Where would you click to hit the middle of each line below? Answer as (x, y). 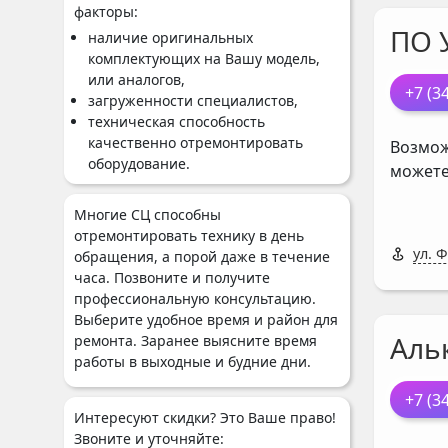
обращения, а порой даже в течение (202, 256)
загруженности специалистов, (193, 100)
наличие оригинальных (170, 37)
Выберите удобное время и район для (206, 319)
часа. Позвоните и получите (172, 277)
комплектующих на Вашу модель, (204, 58)
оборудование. (139, 163)
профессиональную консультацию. (195, 298)
